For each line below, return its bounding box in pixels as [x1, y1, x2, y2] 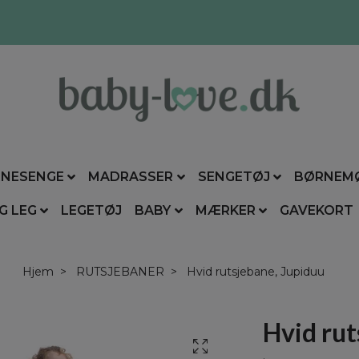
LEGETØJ [61, 203, 123, 219]
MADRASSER [88, 169, 174, 185]
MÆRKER [195, 203, 256, 219]
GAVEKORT [279, 203, 353, 219]
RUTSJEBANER [75, 264, 164, 280]
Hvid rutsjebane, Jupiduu [183, 264, 325, 280]
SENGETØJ [197, 169, 270, 185]
